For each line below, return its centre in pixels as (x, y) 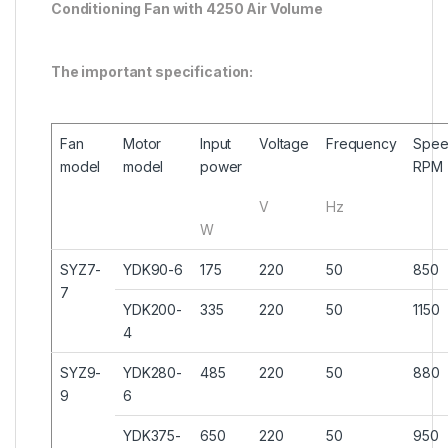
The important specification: (152, 71)
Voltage (284, 143)
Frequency (361, 143)
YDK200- (153, 309)
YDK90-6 (153, 269)
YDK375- (152, 435)
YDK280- (153, 372)
